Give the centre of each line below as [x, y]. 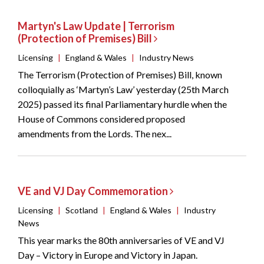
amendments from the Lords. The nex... [95, 134]
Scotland [82, 210]
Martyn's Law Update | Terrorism [96, 26]
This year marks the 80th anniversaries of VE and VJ [121, 240]
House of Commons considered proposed [101, 119]
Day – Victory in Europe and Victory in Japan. [108, 255]
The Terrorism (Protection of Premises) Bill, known [120, 75]
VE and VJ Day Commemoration [94, 191]
